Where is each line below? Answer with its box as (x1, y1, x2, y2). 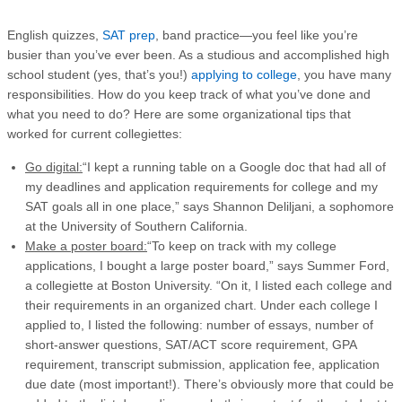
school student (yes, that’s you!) (7, 66, 191, 82)
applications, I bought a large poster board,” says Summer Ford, (25, 258, 389, 273)
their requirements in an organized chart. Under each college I (25, 297, 378, 312)
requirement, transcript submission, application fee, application (25, 356, 380, 371)
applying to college (191, 66, 297, 82)
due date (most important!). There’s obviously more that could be (25, 376, 394, 391)
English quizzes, (7, 27, 102, 42)
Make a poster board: (25, 238, 147, 253)
